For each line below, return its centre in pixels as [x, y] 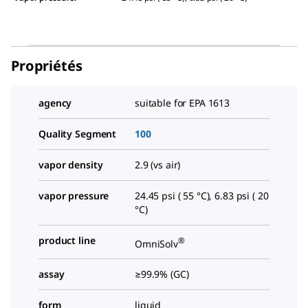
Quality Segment [78, 133]
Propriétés [47, 65]
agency [55, 102]
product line [67, 240]
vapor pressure [74, 195]
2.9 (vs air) [158, 164]
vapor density [71, 164]
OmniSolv [156, 243]
